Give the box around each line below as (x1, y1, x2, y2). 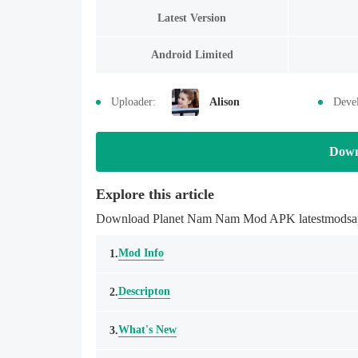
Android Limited (150, 48, 233, 61)
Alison (209, 96, 240, 108)
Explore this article (96, 186, 214, 202)
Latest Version (157, 11, 226, 24)
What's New (118, 324, 177, 336)
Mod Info (118, 247, 164, 259)
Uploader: (111, 96, 156, 108)
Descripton (118, 285, 170, 297)
